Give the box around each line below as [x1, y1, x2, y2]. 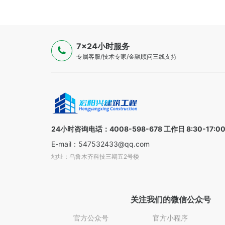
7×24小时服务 [76, 41, 130, 52]
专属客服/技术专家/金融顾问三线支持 [76, 53, 177, 61]
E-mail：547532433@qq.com [51, 140, 150, 149]
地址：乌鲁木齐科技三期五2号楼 [51, 153, 139, 161]
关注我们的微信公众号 [130, 194, 211, 205]
